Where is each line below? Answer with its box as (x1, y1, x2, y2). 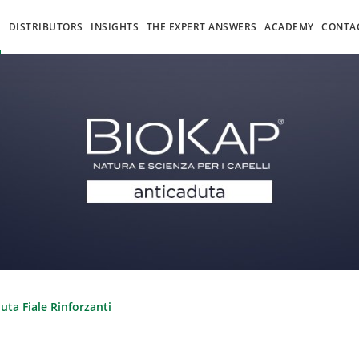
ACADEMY (264, 20, 314, 34)
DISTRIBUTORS (8, 20, 83, 34)
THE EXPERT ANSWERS (146, 20, 257, 34)
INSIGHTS (91, 20, 139, 34)
